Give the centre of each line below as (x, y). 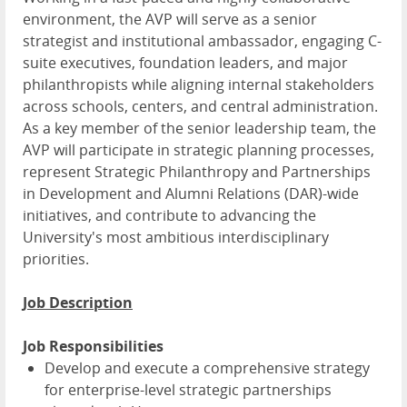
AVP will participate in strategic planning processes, (199, 150)
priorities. (56, 259)
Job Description (78, 303)
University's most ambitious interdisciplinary (176, 238)
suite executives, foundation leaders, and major (185, 63)
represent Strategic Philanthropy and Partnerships (197, 172)
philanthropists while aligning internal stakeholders (199, 85)
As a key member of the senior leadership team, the (199, 129)
